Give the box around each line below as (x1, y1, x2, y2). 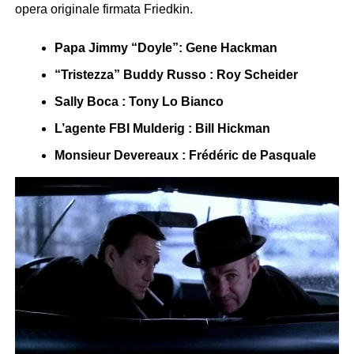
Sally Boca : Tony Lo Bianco (54, 95, 224, 109)
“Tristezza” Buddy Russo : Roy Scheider (54, 68, 298, 82)
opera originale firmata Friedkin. (14, 2, 193, 17)
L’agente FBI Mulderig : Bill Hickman (54, 122, 270, 136)
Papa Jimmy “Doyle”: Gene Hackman (54, 41, 277, 55)
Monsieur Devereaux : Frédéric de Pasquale (54, 149, 316, 163)
